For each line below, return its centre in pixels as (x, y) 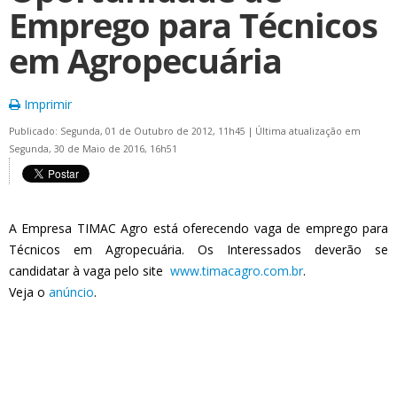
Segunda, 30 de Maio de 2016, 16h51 (93, 149)
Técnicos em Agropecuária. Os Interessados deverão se (198, 249)
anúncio (71, 292)
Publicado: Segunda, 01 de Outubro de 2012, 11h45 (128, 131)
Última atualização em (308, 131)
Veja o (29, 292)
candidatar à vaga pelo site (90, 271)
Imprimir (46, 104)
